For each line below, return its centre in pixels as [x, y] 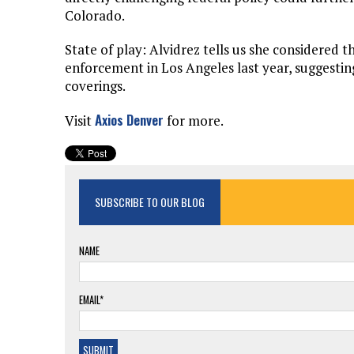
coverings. [95, 86]
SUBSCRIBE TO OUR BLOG [150, 202]
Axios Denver [129, 120]
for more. [194, 121]
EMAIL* [91, 300]
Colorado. [95, 16]
